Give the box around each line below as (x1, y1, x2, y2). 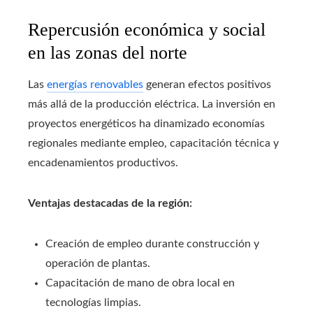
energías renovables (47, 79, 143, 91)
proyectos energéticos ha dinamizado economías (28, 118, 265, 130)
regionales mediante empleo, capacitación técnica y (28, 138, 279, 150)
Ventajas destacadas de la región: (28, 198, 192, 210)
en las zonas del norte (28, 43, 187, 64)
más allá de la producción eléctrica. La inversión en (28, 99, 275, 110)
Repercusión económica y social (28, 20, 265, 41)
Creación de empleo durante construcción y (45, 238, 259, 250)
